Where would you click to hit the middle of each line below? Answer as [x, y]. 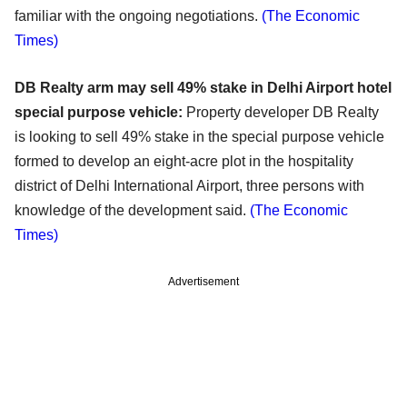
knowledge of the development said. [132, 211]
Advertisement [203, 282]
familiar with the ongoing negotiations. [138, 16]
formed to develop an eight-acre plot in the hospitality [184, 162]
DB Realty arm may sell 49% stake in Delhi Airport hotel [203, 88]
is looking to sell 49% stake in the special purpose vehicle [199, 137]
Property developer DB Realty [281, 113]
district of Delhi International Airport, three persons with [189, 186]
